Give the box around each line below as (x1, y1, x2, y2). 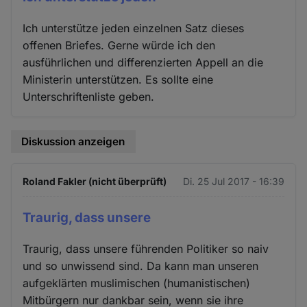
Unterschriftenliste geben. (23, 89, 155, 103)
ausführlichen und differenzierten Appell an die (23, 55, 264, 69)
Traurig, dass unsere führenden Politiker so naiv (23, 242, 269, 256)
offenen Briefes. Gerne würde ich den (23, 38, 216, 52)
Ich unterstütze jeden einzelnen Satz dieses (23, 21, 245, 35)
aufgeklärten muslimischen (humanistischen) (23, 276, 251, 291)
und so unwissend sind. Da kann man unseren (23, 259, 259, 273)
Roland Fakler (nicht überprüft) (23, 175, 167, 188)
